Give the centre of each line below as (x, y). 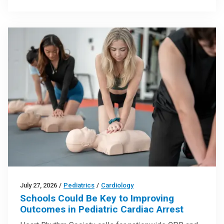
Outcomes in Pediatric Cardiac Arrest (102, 209)
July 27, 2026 (38, 185)
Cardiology (117, 185)
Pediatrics (79, 185)
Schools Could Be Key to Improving (97, 198)
